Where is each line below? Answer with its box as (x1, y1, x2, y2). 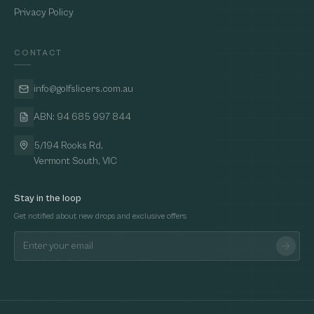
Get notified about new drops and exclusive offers (14, 212, 186, 221)
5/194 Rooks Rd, (34, 140, 103, 151)
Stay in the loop (14, 193, 81, 204)
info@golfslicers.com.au (34, 83, 133, 95)
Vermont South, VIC (34, 156, 117, 167)
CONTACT (14, 48, 62, 57)
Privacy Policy (14, 7, 74, 18)
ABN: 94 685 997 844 (34, 111, 131, 123)
